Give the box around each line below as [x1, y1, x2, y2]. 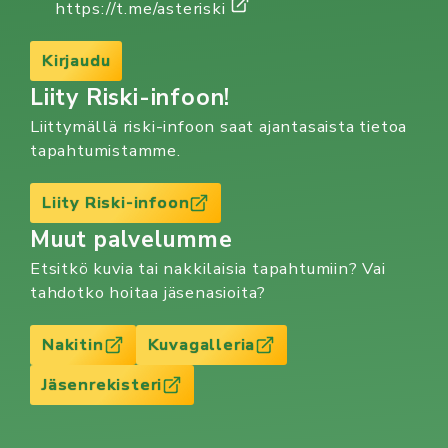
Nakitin [42, 332, 104, 356]
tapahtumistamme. [30, 138, 181, 162]
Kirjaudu [42, 48, 111, 72]
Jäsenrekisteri [42, 372, 163, 396]
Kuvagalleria [147, 332, 256, 356]
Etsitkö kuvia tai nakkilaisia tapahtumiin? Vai [30, 256, 386, 280]
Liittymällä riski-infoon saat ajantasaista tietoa [30, 114, 408, 138]
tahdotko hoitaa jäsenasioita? [30, 280, 267, 304]
